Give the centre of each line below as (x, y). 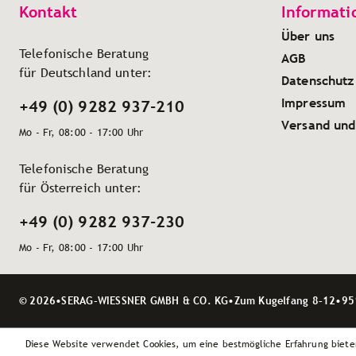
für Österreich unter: (80, 188)
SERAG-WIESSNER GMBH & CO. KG (145, 301)
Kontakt (48, 12)
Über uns (308, 36)
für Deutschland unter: (86, 73)
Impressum (314, 103)
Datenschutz (318, 81)
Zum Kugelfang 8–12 (285, 301)
